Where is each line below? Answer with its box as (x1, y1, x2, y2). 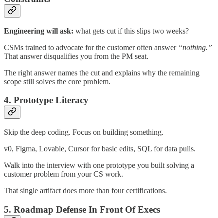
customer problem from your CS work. (4, 170, 123, 178)
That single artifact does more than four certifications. (4, 186, 167, 195)
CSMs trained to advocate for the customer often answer (4, 43, 178, 52)
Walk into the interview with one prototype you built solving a (4, 161, 194, 169)
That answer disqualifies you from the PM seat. (4, 52, 148, 60)
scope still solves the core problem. (4, 77, 110, 86)
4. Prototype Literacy (4, 95, 89, 106)
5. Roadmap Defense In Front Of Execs (4, 204, 160, 215)
